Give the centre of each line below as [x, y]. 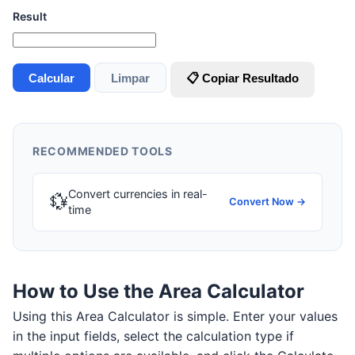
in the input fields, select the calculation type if [153, 336]
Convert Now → [267, 202]
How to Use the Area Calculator [158, 292]
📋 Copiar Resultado [242, 78]
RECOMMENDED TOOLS [103, 151]
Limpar [130, 78]
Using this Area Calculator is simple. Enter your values [175, 317]
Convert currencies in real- [138, 194]
